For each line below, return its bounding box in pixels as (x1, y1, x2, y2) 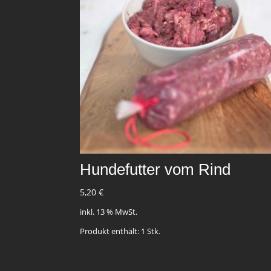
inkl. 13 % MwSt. (80, 206, 137, 217)
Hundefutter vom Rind (80, 160, 230, 178)
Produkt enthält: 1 (80, 226, 147, 237)
